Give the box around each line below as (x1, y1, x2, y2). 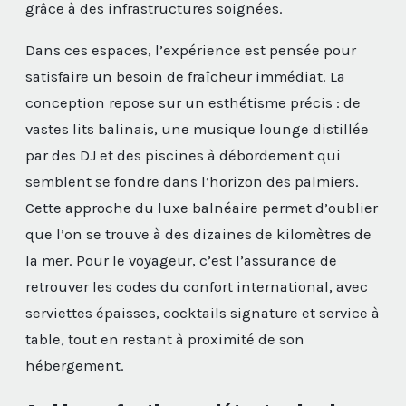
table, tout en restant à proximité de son (25, 330, 304, 348)
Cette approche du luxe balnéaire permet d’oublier (25, 198, 378, 217)
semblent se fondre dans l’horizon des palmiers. (25, 172, 359, 190)
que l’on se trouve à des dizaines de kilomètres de (25, 225, 372, 243)
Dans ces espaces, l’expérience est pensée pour (25, 41, 356, 59)
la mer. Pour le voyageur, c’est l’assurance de (25, 251, 337, 269)
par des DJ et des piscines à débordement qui (25, 146, 341, 164)
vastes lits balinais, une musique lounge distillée (25, 120, 369, 138)
